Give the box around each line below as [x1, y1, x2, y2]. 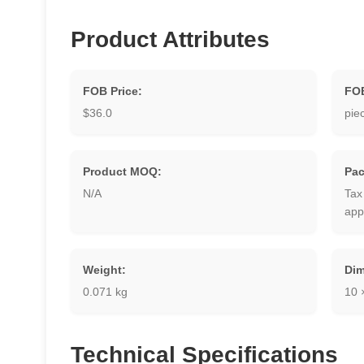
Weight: [83, 263, 127, 276]
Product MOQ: [83, 165, 162, 178]
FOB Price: [83, 84, 143, 97]
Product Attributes [71, 27, 271, 52]
